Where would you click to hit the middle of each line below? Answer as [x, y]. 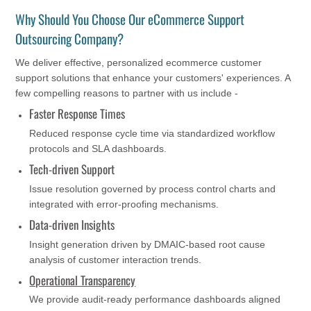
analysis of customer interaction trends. [116, 259]
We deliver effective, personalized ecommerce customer [139, 63]
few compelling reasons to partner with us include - [127, 93]
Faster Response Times [77, 114]
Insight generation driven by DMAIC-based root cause [148, 244]
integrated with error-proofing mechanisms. [124, 204]
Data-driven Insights [72, 224]
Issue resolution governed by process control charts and [153, 188]
